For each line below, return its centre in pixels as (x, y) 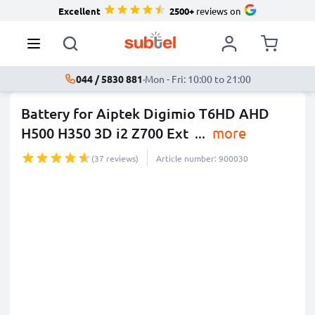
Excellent (79, 11)
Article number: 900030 (202, 158)
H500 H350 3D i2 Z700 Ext (105, 133)
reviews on (217, 11)
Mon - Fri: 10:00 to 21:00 (198, 79)
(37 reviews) (115, 158)
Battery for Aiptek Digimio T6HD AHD (145, 113)
